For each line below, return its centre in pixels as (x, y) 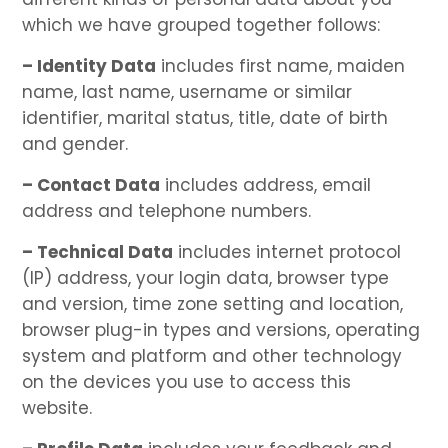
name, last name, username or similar (187, 91)
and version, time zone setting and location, (213, 303)
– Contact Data (91, 184)
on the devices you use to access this (187, 381)
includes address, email (266, 184)
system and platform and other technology (212, 355)
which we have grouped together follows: (201, 24)
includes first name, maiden (281, 65)
